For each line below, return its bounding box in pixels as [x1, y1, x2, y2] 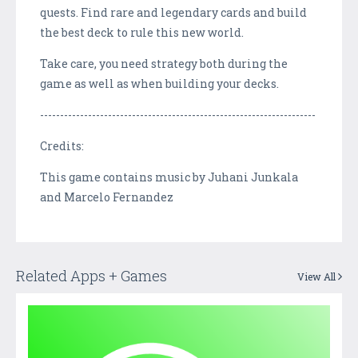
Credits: [40, 137, 84, 153]
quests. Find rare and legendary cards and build [40, 4, 307, 20]
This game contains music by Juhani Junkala [40, 169, 298, 185]
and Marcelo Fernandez [40, 189, 173, 205]
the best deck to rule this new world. [40, 24, 244, 40]
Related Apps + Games [16, 265, 167, 285]
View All [297, 269, 338, 283]
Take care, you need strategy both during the [40, 55, 288, 71]
